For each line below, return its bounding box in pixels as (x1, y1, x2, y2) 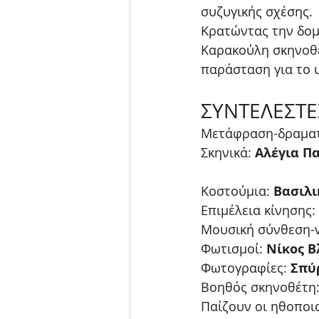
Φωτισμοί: (201, 239, 266, 257)
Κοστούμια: (201, 182, 273, 199)
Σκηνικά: (201, 143, 255, 161)
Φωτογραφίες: (201, 258, 291, 276)
